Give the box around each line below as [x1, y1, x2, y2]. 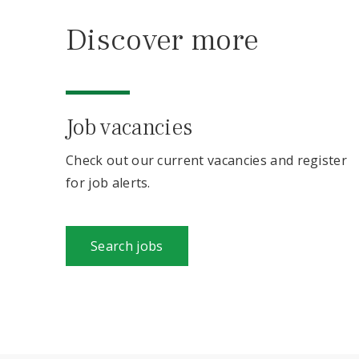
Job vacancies [66, 113, 193, 142]
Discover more [66, 21, 260, 60]
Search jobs [91, 237, 163, 255]
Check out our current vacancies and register [66, 151, 348, 169]
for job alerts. [66, 174, 151, 192]
